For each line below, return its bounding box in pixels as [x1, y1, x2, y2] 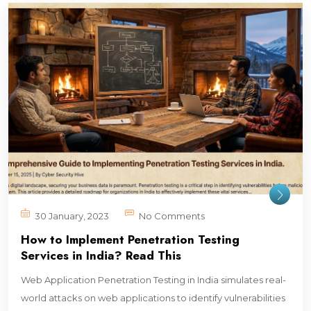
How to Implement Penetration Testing [21, 230, 239, 248]
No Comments [139, 210, 205, 221]
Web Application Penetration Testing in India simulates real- [21, 274, 286, 285]
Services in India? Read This [21, 246, 181, 264]
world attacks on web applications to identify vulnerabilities [21, 292, 285, 303]
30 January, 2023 [35, 210, 109, 221]
